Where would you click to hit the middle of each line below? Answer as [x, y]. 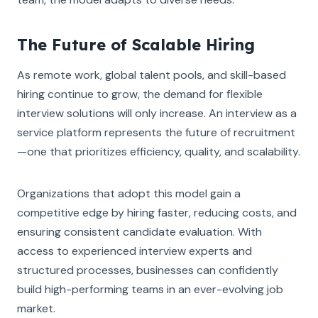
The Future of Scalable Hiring [136, 44]
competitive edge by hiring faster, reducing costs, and [157, 212]
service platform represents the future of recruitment [156, 132]
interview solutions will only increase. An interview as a [157, 113]
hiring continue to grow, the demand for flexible [140, 94]
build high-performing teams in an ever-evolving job [150, 289]
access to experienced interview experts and [135, 251]
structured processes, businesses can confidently [148, 270]
